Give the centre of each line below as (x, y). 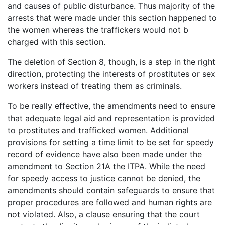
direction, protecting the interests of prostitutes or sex (111, 74)
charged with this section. (57, 41)
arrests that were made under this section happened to (112, 17)
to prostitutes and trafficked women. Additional (98, 130)
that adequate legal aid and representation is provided (111, 118)
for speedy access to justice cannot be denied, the (104, 178)
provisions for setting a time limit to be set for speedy (111, 142)
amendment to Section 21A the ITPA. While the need (106, 166)
